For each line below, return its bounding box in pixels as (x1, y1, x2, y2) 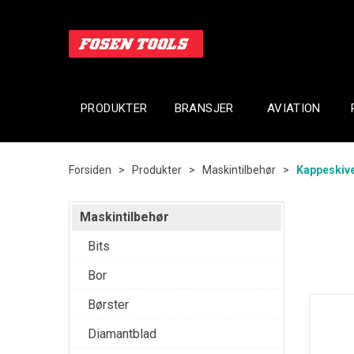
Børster (88, 297, 129, 312)
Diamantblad (88, 326, 156, 341)
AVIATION (266, 101, 321, 115)
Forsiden (69, 164, 111, 176)
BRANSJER (174, 101, 234, 115)
